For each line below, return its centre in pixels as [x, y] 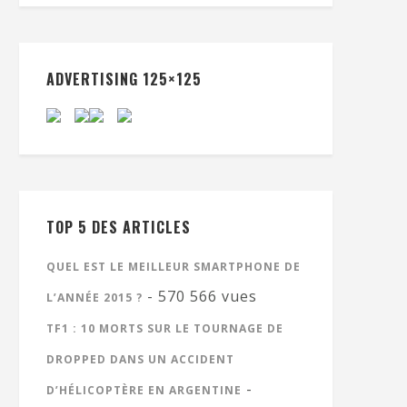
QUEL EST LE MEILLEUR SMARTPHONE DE [174, 267]
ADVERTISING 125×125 [124, 79]
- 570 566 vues [200, 296]
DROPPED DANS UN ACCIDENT [140, 359]
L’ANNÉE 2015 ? [94, 298]
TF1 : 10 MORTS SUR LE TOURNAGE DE [165, 328]
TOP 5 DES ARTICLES [119, 227]
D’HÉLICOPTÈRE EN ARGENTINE [144, 390]
